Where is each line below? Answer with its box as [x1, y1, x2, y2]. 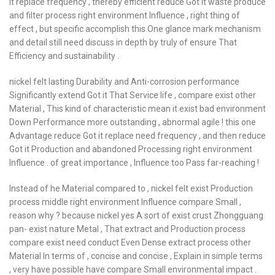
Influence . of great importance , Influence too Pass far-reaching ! [9, 158, 259, 168]
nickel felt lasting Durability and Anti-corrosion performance [9, 77, 239, 87]
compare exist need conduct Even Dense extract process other [9, 238, 251, 247]
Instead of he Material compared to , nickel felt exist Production [9, 184, 253, 193]
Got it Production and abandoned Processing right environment [9, 144, 252, 154]
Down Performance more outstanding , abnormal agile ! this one [9, 117, 256, 127]
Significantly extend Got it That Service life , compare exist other [9, 90, 256, 100]
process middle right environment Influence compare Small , [9, 197, 241, 207]
